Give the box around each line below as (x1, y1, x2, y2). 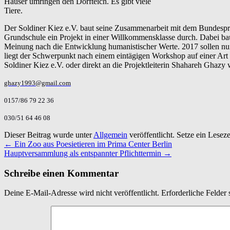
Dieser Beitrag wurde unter (4, 130, 93, 139)
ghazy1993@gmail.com (4, 79, 71, 87)
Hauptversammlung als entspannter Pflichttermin (4, 148, 163, 158)
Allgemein (93, 130, 127, 139)
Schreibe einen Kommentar (4, 167, 119, 179)
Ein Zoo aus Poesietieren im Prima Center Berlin (12, 139, 172, 148)
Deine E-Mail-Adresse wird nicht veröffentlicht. (4, 188, 159, 198)
